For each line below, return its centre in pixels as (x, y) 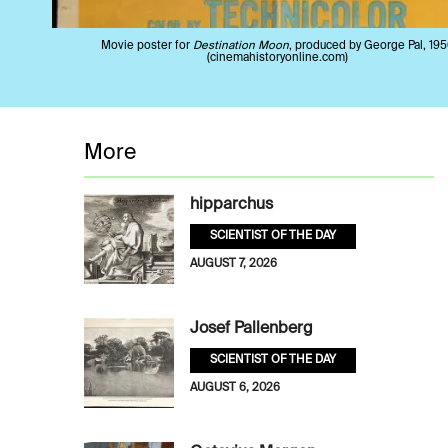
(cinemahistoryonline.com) (277, 57)
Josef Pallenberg (251, 329)
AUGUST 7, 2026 (233, 264)
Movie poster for (146, 45)
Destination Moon (240, 45)
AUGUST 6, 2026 (235, 388)
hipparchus (231, 205)
